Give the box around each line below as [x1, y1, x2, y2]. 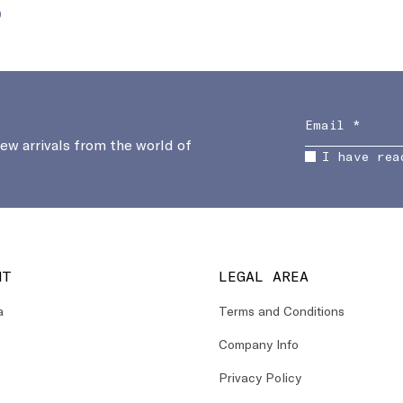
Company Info [218, 336, 299, 353]
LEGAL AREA [218, 267, 309, 285]
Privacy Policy [218, 370, 301, 386]
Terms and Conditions [218, 303, 345, 319]
